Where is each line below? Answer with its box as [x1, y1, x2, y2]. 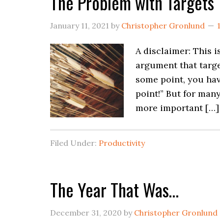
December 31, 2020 [50, 208, 122, 218]
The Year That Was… [50, 176, 179, 202]
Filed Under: [50, 138, 99, 148]
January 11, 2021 [50, 21, 109, 30]
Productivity [99, 138, 145, 148]
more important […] [136, 102, 219, 113]
